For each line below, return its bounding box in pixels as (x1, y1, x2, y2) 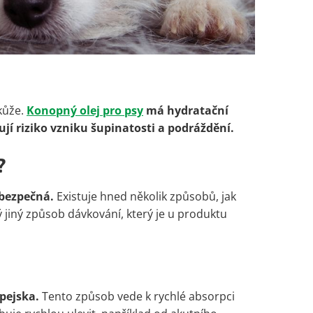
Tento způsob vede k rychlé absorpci (39, 289, 235, 305)
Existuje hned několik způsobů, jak (54, 189, 236, 205)
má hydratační (143, 103, 228, 119)
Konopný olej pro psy (27, 103, 143, 119)
